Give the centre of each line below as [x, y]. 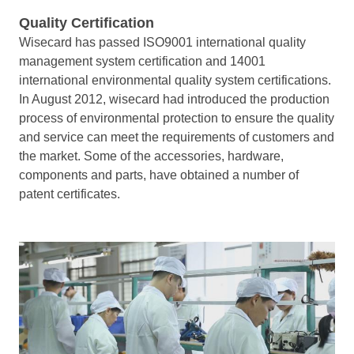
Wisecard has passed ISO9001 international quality [162, 43]
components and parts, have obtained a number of [159, 175]
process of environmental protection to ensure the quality [177, 119]
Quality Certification [87, 23]
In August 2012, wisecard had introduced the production [174, 100]
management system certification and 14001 [142, 62]
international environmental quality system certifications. [175, 81]
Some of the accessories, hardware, [184, 156]
